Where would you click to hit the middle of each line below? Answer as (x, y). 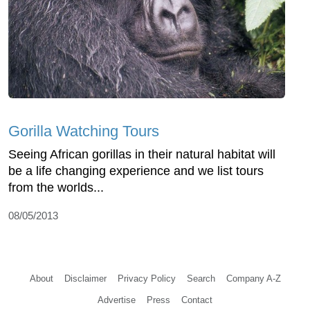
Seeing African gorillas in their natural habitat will (142, 155)
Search (201, 279)
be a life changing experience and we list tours (136, 171)
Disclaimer (85, 279)
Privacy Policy (146, 279)
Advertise (117, 300)
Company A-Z (253, 279)
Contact (197, 300)
